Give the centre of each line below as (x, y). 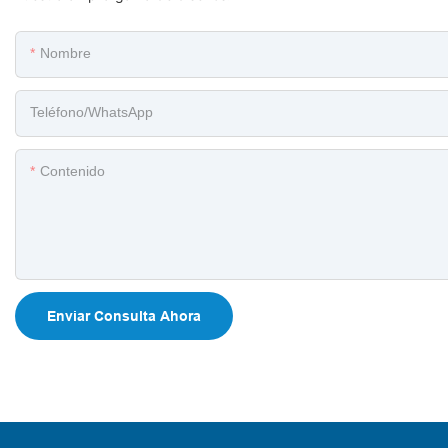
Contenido (72, 171)
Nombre (65, 53)
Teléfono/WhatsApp (91, 112)
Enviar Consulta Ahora (124, 316)
